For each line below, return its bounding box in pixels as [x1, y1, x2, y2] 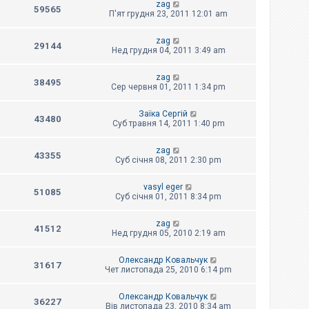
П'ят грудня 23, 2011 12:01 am [109, 8, 228, 19]
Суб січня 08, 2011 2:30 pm [115, 154, 221, 165]
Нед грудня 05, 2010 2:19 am [111, 228, 226, 238]
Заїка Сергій [138, 108, 188, 119]
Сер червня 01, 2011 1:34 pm [111, 81, 226, 92]
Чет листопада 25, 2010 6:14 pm [105, 264, 232, 275]
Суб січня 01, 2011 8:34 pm [115, 191, 221, 201]
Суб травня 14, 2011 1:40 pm [112, 118, 225, 128]
